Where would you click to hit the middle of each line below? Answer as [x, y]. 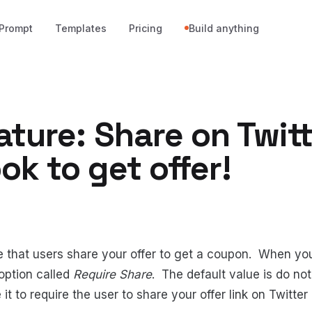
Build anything [224, 28]
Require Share [112, 274]
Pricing [146, 28]
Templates [81, 28]
